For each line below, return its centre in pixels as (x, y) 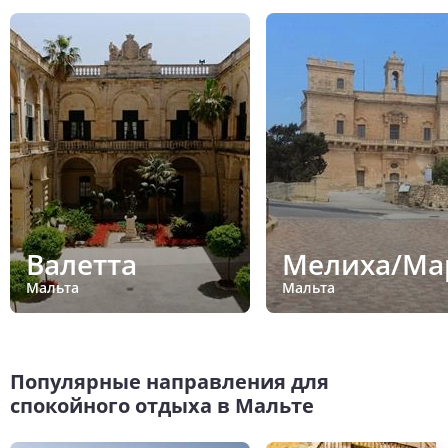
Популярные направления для (169, 381)
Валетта (81, 264)
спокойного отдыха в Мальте (162, 405)
